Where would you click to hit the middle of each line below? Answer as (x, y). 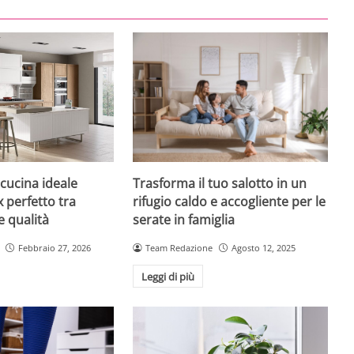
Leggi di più (168, 276)
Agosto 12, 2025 (264, 247)
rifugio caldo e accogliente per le (230, 201)
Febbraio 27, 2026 (54, 247)
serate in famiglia (184, 219)
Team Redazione (179, 247)
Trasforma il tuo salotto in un (220, 183)
